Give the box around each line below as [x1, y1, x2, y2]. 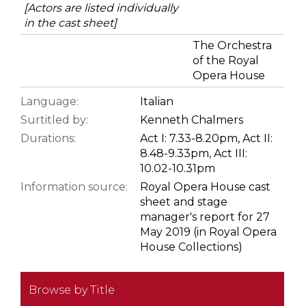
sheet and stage [140, 195, 227, 208]
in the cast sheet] [24, 16, 117, 29]
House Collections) [140, 240, 242, 253]
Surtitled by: [20, 113, 88, 126]
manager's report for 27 [140, 210, 270, 223]
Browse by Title [29, 283, 115, 296]
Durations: [20, 131, 76, 145]
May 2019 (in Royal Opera [140, 225, 277, 238]
